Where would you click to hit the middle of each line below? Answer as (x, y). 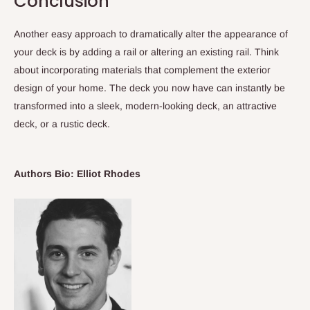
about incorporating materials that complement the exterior (142, 70)
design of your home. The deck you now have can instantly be (149, 88)
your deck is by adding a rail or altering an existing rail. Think (146, 52)
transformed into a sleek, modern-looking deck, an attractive (145, 106)
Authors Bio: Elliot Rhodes (77, 173)
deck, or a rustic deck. (62, 124)
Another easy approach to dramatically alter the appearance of (151, 34)
